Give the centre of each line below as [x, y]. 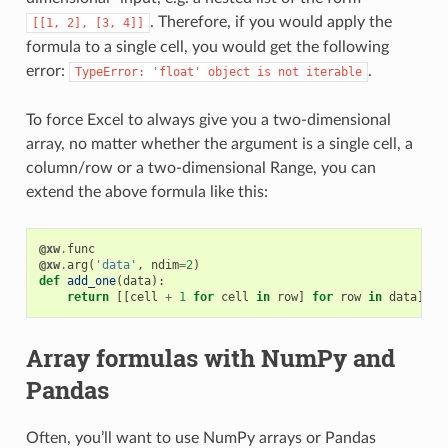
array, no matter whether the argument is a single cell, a [219, 144]
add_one [91, 281]
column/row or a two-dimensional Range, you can [200, 168]
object [228, 72]
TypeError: [109, 72]
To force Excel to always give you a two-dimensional [208, 120]
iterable [333, 72]
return [87, 297]
